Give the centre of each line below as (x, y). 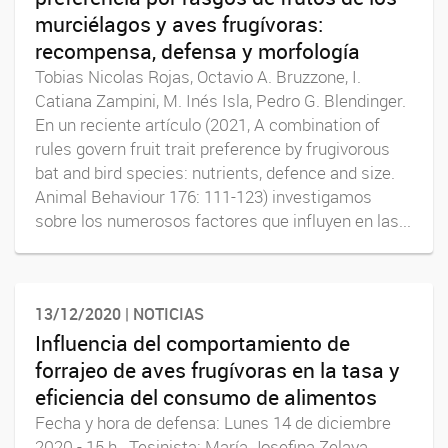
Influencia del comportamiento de (192, 343)
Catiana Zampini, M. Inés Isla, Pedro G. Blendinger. (220, 100)
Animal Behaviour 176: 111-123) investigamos (203, 196)
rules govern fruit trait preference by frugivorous (212, 148)
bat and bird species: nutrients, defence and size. (215, 172)
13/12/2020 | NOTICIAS (119, 313)
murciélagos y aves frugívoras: (179, 23)
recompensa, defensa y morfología (197, 50)
